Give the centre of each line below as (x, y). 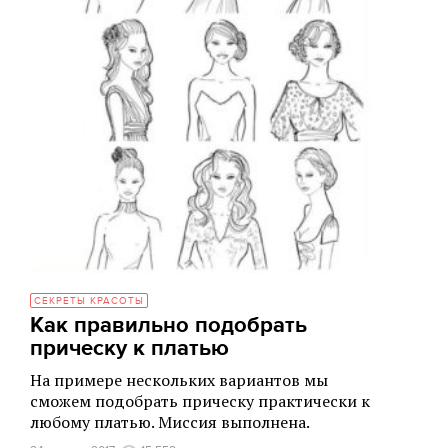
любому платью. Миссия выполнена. (170, 422)
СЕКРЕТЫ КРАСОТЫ (89, 301)
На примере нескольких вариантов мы (179, 380)
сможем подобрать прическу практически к (200, 401)
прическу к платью (129, 348)
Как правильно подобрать (168, 325)
